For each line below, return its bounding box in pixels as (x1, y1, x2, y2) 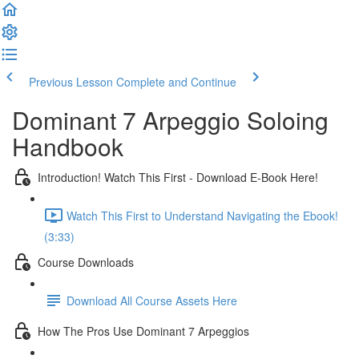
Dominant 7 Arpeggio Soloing (12, 103, 329, 137)
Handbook (12, 129, 123, 163)
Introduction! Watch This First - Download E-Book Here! (38, 168, 318, 185)
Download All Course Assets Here (67, 292, 237, 309)
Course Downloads (38, 253, 134, 270)
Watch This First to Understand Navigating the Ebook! (67, 207, 338, 224)
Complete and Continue (116, 74, 236, 90)
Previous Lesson (29, 74, 113, 90)
